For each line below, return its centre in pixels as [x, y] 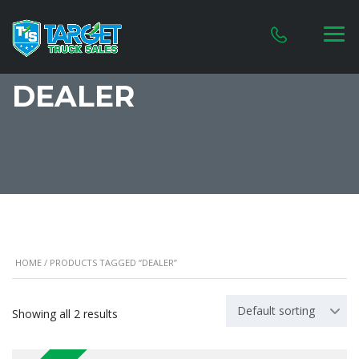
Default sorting [276, 311]
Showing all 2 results [65, 314]
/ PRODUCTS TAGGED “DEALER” [109, 263]
